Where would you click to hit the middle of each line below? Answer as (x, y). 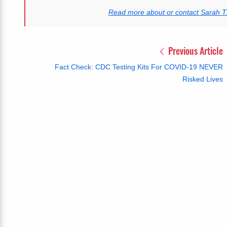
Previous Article (195, 51)
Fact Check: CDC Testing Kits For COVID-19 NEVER (139, 67)
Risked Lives (203, 79)
